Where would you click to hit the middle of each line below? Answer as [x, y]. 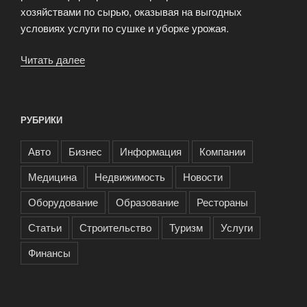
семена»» [108, 109]
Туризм [186, 228]
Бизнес [85, 151]
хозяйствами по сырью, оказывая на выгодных [131, 11]
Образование [147, 202]
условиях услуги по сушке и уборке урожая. [125, 27]
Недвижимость [130, 177]
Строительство [115, 228]
